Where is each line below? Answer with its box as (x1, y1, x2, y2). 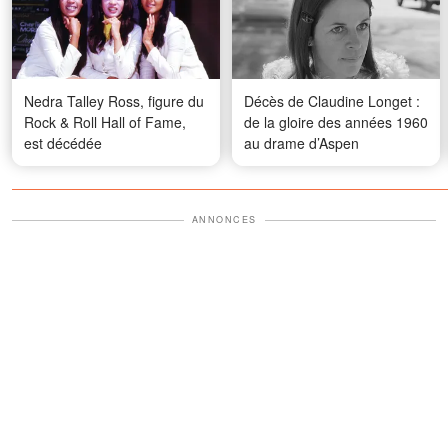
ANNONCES (191, 213, 257, 227)
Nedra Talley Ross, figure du (24, 91, 204, 112)
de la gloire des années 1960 (244, 112, 428, 133)
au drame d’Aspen (244, 133, 359, 154)
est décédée (24, 133, 102, 154)
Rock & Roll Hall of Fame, (24, 112, 186, 133)
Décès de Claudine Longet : (244, 91, 420, 112)
